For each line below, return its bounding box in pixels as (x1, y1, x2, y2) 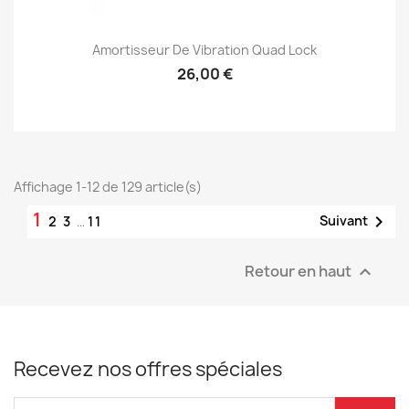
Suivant (320, 211, 368, 229)
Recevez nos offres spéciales (14, 356, 282, 383)
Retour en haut (245, 260, 354, 281)
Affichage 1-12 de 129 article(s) (14, 178, 202, 195)
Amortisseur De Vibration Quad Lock (92, 41, 317, 59)
